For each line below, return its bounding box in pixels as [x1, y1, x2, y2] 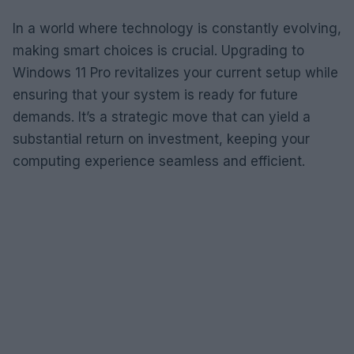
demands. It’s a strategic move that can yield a [13, 108, 311, 125]
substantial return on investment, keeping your [13, 130, 310, 147]
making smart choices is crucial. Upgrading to [13, 42, 304, 58]
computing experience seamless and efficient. [13, 153, 305, 169]
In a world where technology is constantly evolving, [13, 20, 341, 36]
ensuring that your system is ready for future [13, 86, 298, 103]
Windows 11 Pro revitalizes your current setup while [13, 64, 338, 81]
